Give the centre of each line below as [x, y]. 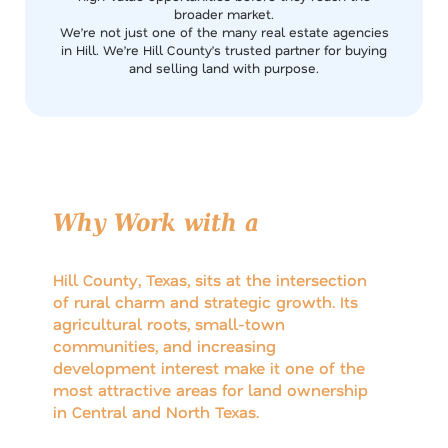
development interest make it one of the [209, 367]
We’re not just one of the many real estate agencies [224, 31]
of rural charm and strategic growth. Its [205, 301]
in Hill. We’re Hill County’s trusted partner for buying [224, 49]
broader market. [224, 13]
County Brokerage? [169, 253]
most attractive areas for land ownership [210, 389]
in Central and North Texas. [158, 411]
